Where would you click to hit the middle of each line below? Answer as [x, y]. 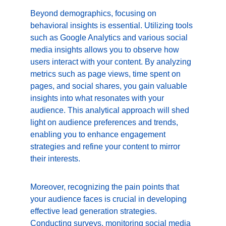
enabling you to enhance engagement [99, 134]
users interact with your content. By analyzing [112, 62]
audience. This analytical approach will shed [111, 110]
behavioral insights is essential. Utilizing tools [112, 25]
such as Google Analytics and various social [110, 38]
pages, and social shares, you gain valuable [110, 86]
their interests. [55, 159]
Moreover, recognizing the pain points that [106, 187]
